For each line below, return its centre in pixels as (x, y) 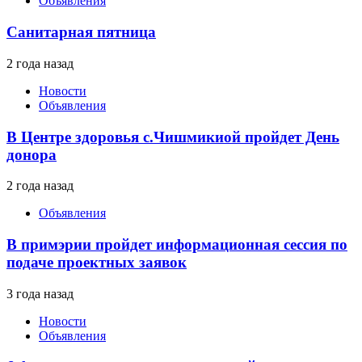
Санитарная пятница (81, 32)
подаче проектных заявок (97, 262)
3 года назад (40, 293)
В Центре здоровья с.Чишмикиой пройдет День (173, 137)
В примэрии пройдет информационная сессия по (177, 244)
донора (32, 154)
